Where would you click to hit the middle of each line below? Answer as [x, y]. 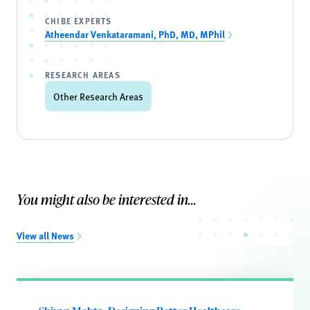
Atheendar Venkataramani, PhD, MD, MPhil [135, 34]
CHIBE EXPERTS [79, 21]
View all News [45, 235]
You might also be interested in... [107, 199]
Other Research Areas [98, 96]
